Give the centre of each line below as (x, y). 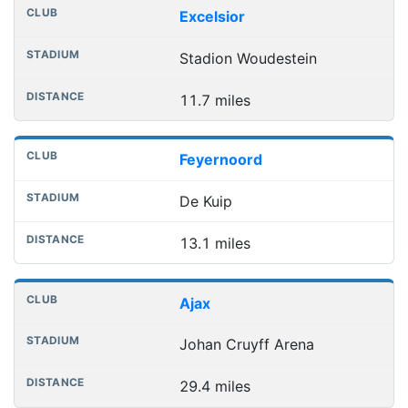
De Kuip (205, 202)
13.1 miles (214, 243)
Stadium (108, 15)
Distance (191, 15)
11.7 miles (214, 100)
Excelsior (212, 16)
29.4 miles (214, 387)
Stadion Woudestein (248, 58)
